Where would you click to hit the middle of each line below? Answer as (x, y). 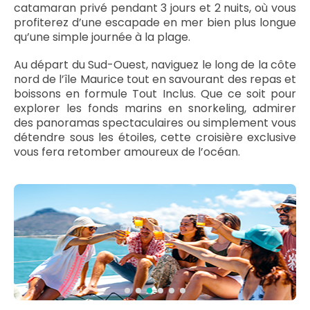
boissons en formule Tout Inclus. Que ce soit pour (155, 94)
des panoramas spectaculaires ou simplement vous (155, 123)
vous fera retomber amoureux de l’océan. (127, 152)
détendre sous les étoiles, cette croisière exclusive (155, 137)
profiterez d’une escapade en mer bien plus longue (155, 22)
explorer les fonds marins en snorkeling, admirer (155, 108)
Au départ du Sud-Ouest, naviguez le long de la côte (155, 65)
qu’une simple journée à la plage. (102, 37)
